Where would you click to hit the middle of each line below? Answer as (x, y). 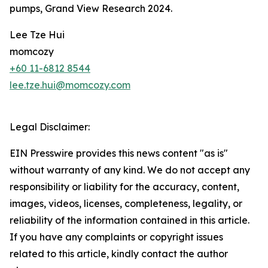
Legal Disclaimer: (50, 127)
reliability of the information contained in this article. (130, 220)
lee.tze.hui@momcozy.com (70, 85)
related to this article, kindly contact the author (119, 254)
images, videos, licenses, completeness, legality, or (126, 203)
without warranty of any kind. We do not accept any (130, 170)
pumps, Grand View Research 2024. (91, 8)
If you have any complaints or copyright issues (116, 237)
